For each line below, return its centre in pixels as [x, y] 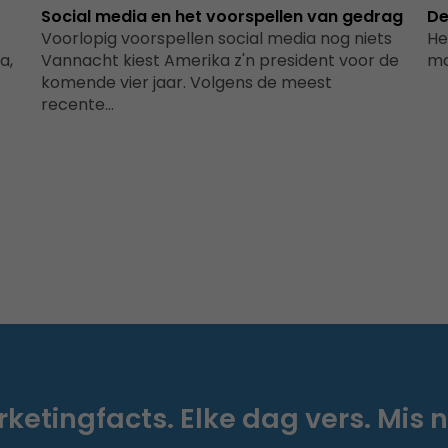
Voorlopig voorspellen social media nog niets [216, 38]
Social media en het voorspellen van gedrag [221, 16]
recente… [77, 104]
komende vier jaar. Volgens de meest [186, 82]
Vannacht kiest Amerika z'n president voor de [219, 60]
